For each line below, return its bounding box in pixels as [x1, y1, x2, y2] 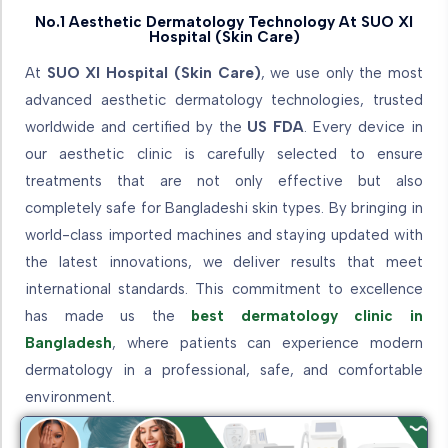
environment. [25, 387, 115, 406]
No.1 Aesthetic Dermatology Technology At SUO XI [35, 12, 413, 31]
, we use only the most [260, 63, 424, 82]
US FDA [247, 117, 305, 136]
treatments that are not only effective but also [25, 171, 423, 190]
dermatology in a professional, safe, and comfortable [25, 360, 423, 379]
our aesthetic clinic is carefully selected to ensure [25, 144, 423, 163]
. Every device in [304, 117, 424, 136]
